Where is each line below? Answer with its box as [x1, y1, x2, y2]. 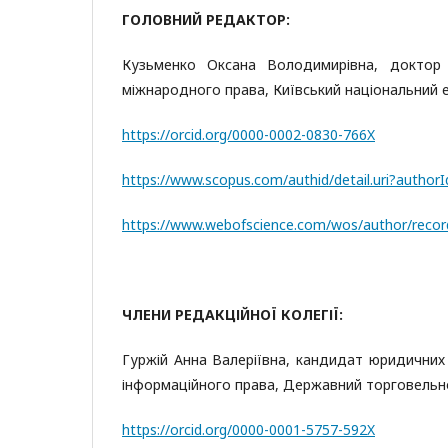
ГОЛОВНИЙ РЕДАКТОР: [122, 10, 290, 29]
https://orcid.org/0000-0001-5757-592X [122, 420, 375, 439]
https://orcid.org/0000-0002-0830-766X [122, 125, 375, 144]
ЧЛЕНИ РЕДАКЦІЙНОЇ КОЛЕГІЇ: [122, 305, 343, 324]
